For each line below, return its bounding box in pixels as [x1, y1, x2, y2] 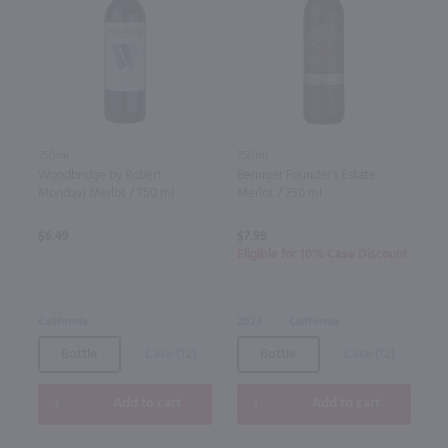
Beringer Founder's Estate [236, 164, 376, 186]
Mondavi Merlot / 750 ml [37, 182, 174, 204]
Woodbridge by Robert [37, 164, 162, 186]
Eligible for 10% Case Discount [236, 243, 408, 265]
